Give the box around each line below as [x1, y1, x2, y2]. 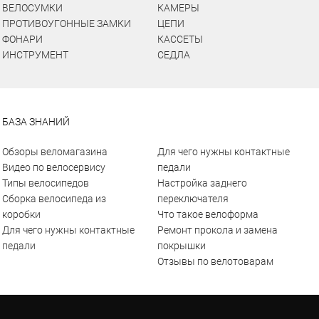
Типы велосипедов [2, 177, 90, 189]
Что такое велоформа [157, 209, 258, 220]
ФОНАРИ [2, 33, 43, 45]
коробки [2, 209, 41, 220]
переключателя [157, 193, 229, 204]
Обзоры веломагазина [2, 146, 108, 157]
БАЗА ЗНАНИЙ [2, 116, 70, 127]
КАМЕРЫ [157, 2, 199, 14]
